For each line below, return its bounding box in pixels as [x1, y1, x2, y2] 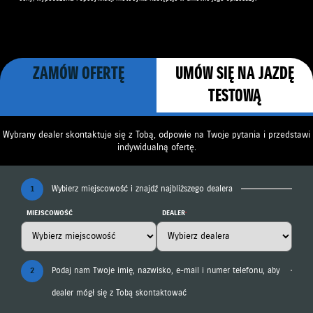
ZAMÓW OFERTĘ [32, 62, 124, 85]
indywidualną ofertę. [117, 140, 196, 154]
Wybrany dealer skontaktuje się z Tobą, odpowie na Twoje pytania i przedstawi [3, 128, 310, 141]
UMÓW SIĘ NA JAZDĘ [175, 62, 294, 85]
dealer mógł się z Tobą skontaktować [52, 286, 187, 299]
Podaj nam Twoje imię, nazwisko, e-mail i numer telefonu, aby [52, 264, 279, 277]
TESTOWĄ [208, 85, 261, 108]
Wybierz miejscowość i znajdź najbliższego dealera [52, 183, 233, 196]
